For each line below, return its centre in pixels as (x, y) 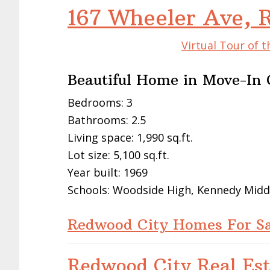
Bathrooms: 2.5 (107, 120)
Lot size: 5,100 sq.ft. (118, 155)
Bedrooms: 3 (100, 102)
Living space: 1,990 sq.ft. (130, 137)
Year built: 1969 (108, 172)
